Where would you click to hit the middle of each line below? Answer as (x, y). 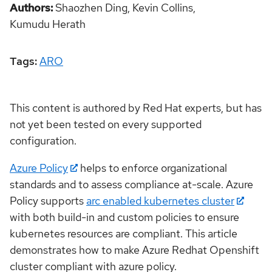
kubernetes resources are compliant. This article (124, 233)
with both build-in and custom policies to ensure (124, 217)
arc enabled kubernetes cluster (160, 200)
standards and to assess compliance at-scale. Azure (131, 184)
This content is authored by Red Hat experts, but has (136, 107)
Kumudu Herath (48, 24)
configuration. (43, 140)
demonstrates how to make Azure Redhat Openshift (134, 250)
